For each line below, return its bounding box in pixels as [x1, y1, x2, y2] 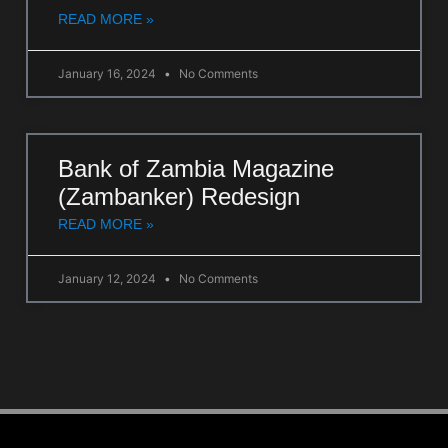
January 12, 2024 [58, 271, 159, 286]
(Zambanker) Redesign [58, 183, 300, 210]
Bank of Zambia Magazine [58, 155, 334, 182]
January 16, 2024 [58, 66, 159, 81]
